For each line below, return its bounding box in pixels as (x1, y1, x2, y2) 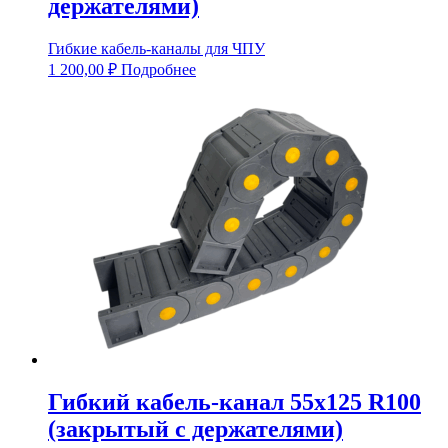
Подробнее (121, 60, 196, 78)
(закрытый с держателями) (48, 415, 343, 442)
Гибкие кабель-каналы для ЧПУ (48, 39, 265, 57)
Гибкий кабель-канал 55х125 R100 (48, 388, 421, 415)
